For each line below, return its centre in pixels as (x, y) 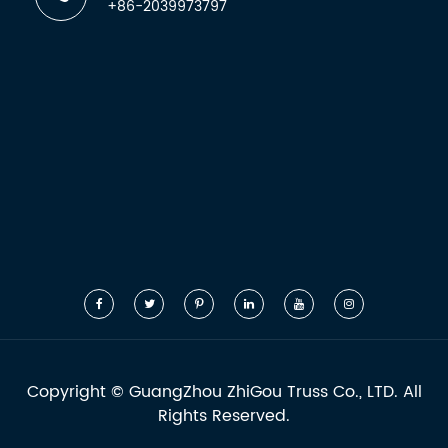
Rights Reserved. (224, 415)
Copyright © (77, 391)
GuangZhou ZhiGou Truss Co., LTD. (263, 391)
